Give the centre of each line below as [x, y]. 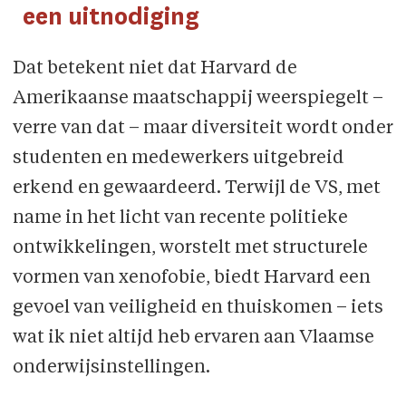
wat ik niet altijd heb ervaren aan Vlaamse [193, 338]
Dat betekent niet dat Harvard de [155, 69]
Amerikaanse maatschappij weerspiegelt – [198, 99]
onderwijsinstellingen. [111, 368]
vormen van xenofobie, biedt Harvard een [191, 279]
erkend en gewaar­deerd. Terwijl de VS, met [196, 189]
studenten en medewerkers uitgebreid [178, 159]
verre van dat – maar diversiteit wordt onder [203, 129]
